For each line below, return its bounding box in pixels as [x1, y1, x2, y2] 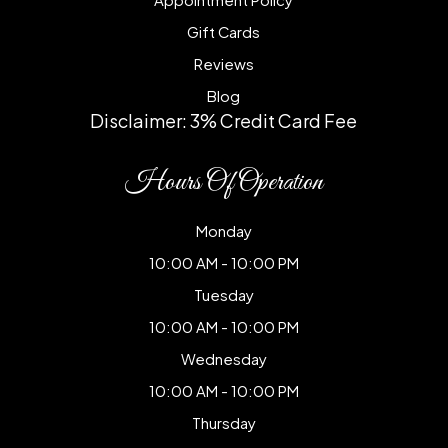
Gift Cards [187, 21, 261, 41]
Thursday [191, 412, 256, 432]
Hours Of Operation [124, 164, 323, 200]
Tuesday [193, 284, 254, 304]
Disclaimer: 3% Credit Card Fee [90, 108, 358, 132]
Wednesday [180, 348, 267, 368]
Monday [195, 220, 252, 240]
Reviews [193, 53, 254, 73]
